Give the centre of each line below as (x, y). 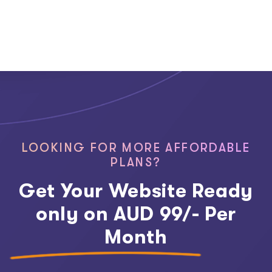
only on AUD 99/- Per (136, 214)
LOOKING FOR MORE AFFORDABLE (136, 148)
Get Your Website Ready (136, 191)
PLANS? (136, 162)
